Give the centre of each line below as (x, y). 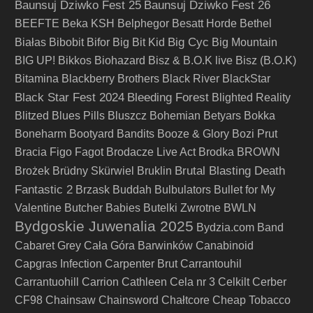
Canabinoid (225, 246)
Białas (30, 42)
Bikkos (75, 60)
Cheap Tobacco (252, 300)
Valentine (38, 208)
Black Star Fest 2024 (70, 97)
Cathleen (144, 282)
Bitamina (37, 79)
